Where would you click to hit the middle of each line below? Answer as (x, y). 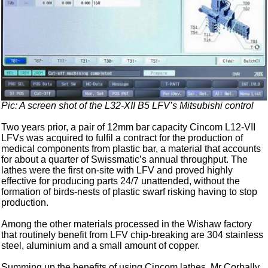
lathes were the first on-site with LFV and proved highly (117, 170)
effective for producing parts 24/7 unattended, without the (121, 181)
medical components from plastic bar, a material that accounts (131, 149)
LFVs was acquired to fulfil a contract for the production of (122, 138)
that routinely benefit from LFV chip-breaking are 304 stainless (133, 235)
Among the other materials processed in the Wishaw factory (127, 224)
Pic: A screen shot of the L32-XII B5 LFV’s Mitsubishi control (128, 106)
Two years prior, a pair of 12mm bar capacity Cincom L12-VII (129, 127)
